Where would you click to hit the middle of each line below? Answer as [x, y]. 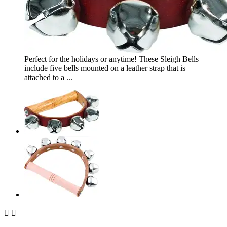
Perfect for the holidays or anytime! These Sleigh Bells [111, 59]
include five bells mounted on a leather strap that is [105, 68]
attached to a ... [48, 78]
